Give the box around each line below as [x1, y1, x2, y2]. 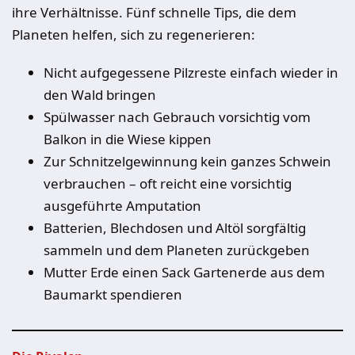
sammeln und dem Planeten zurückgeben [44, 241, 310, 259]
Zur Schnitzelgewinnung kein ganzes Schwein [44, 152, 331, 170]
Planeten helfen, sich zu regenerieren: [12, 25, 255, 44]
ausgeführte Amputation [44, 197, 201, 215]
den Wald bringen [44, 86, 156, 104]
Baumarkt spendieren [44, 285, 182, 303]
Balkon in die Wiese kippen [44, 130, 215, 148]
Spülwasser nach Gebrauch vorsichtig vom [44, 108, 311, 126]
